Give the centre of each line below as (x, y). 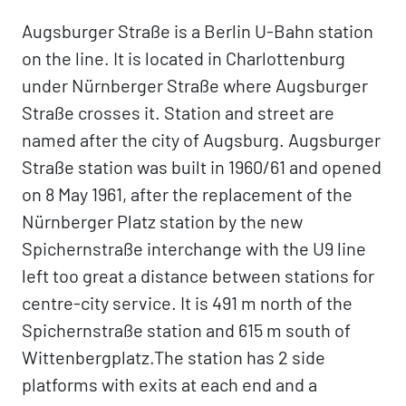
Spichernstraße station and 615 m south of (186, 330)
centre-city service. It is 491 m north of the (187, 303)
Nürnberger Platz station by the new (162, 221)
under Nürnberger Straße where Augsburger (195, 85)
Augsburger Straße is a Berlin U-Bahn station (198, 31)
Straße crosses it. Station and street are (178, 112)
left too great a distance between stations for (198, 275)
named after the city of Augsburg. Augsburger (201, 140)
